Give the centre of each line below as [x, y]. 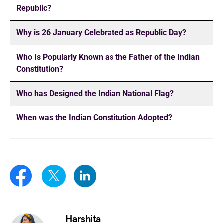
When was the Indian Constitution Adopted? [94, 118]
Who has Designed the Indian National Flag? [95, 93]
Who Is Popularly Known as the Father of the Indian [108, 57]
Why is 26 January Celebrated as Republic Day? [101, 33]
